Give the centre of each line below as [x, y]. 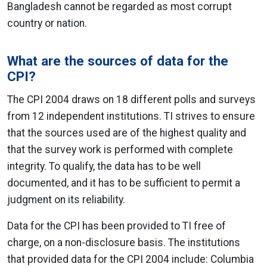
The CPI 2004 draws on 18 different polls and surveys [131, 100]
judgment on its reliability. [66, 200]
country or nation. [47, 23]
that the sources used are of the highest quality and [127, 133]
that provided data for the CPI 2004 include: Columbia [131, 259]
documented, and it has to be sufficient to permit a [124, 183]
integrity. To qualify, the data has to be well [104, 166]
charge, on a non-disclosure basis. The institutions [124, 243]
